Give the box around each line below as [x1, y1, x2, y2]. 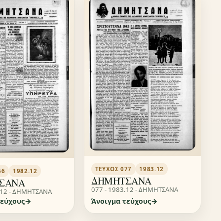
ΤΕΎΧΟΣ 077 [95, 165, 132, 173]
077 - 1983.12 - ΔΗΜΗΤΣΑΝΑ [91, 184, 179, 194]
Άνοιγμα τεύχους [91, 196, 151, 206]
